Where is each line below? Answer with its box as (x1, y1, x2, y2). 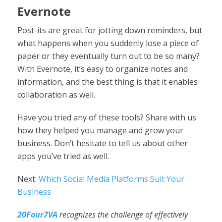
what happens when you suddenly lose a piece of (17, 38, 199, 49)
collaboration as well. (17, 89, 95, 100)
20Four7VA (17, 209, 57, 220)
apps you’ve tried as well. (17, 151, 109, 162)
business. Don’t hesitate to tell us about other (17, 138, 188, 149)
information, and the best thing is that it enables (17, 76, 198, 87)
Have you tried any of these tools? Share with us (17, 112, 196, 123)
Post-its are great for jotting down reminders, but (17, 25, 202, 36)
